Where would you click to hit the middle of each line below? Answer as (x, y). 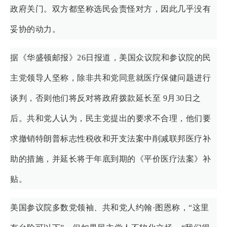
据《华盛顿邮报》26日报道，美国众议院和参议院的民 (111, 57)
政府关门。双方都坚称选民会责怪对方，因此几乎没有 (110, 9)
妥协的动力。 (35, 29)
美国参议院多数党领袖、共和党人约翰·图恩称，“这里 (110, 207)
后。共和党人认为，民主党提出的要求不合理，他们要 (110, 118)
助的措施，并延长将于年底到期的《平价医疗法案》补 (110, 159)
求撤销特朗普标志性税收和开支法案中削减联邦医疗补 (110, 138)
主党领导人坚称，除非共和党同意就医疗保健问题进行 (110, 78)
